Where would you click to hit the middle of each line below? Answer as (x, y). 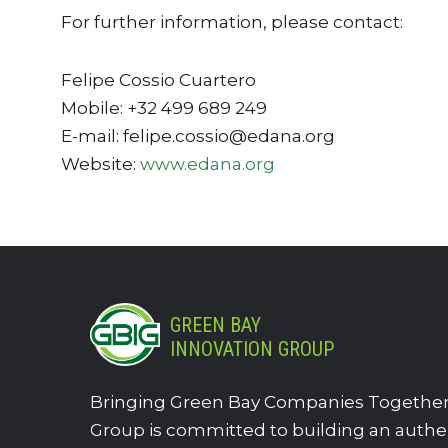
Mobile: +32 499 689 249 (164, 108)
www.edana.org (207, 164)
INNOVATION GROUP (252, 349)
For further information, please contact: (232, 21)
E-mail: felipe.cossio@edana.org (198, 136)
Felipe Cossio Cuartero (158, 80)
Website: (100, 164)
